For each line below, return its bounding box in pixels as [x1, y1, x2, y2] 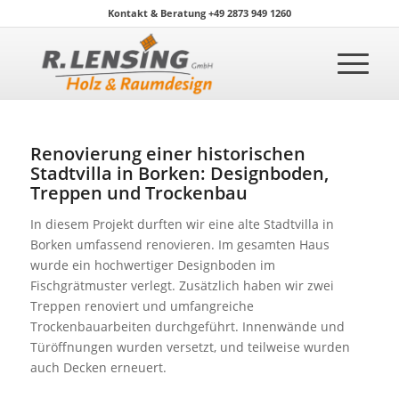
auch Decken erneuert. [29, 358, 167, 376]
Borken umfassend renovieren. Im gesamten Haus [29, 235, 330, 253]
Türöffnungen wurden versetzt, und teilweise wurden [29, 338, 350, 355]
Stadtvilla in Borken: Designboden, [29, 161, 329, 185]
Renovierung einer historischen [29, 142, 305, 166]
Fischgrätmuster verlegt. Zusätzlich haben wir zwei [29, 276, 334, 294]
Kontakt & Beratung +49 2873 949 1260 [107, 6, 291, 20]
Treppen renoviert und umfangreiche [29, 297, 254, 314]
